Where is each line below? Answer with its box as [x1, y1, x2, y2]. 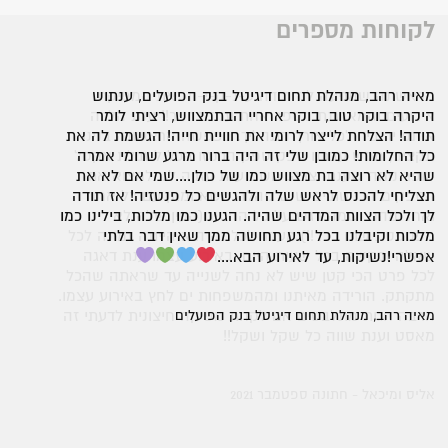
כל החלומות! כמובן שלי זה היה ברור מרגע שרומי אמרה [76, 146, 435, 167]
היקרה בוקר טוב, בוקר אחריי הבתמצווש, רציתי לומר [95, 106, 435, 127]
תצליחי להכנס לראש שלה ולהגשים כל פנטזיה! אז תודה [71, 186, 435, 207]
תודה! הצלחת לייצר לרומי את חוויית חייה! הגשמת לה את [65, 126, 435, 147]
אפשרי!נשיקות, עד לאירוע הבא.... [216, 247, 435, 268]
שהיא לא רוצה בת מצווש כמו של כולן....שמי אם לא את [75, 166, 435, 187]
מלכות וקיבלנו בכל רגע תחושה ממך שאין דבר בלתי [102, 226, 435, 247]
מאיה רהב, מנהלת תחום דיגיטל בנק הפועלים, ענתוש [91, 86, 435, 107]
